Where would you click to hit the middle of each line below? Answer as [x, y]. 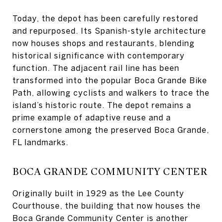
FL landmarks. [40, 142]
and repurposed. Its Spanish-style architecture [109, 31]
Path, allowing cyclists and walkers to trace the [111, 93]
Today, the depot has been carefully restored [105, 18]
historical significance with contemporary [99, 55]
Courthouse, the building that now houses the [107, 206]
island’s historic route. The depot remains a [102, 105]
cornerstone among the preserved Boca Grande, [111, 130]
